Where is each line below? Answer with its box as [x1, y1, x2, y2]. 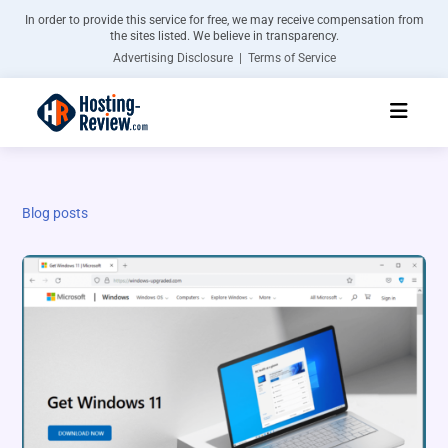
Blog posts [22, 205, 89, 222]
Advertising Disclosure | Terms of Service [112, 51, 336, 65]
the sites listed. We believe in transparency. [109, 29, 339, 43]
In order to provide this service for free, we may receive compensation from [24, 13, 424, 27]
